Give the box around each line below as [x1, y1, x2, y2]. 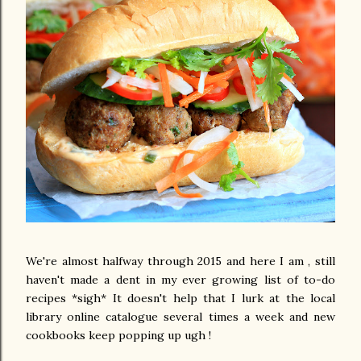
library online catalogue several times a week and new [26, 309, 335, 324]
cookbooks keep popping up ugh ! [26, 328, 211, 342]
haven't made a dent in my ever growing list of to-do [26, 272, 335, 287]
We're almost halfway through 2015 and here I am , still [26, 254, 335, 268]
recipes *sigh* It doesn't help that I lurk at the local [26, 291, 335, 305]
